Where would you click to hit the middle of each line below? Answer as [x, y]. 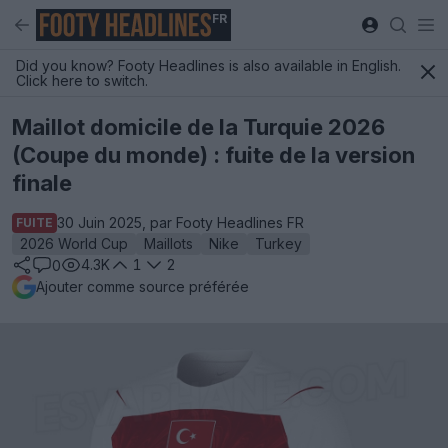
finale [42, 183]
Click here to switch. [82, 80]
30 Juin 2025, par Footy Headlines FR [180, 222]
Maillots [168, 243]
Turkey [278, 243]
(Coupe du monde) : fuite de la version [213, 155]
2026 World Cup [74, 243]
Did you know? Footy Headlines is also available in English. [208, 65]
